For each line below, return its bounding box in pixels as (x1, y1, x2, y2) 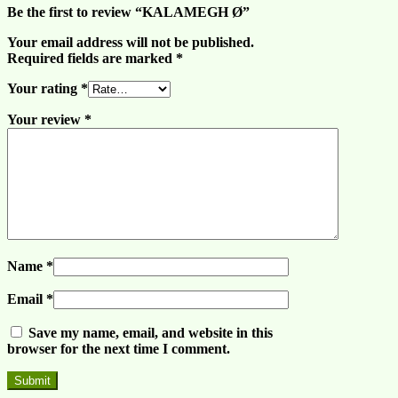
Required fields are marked (7, 51, 176, 67)
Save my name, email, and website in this (28, 325, 273, 341)
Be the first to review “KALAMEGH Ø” (7, 4, 250, 20)
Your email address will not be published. (7, 35, 254, 51)
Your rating (7, 81, 81, 97)
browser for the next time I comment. (7, 341, 230, 357)
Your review (7, 112, 84, 128)
